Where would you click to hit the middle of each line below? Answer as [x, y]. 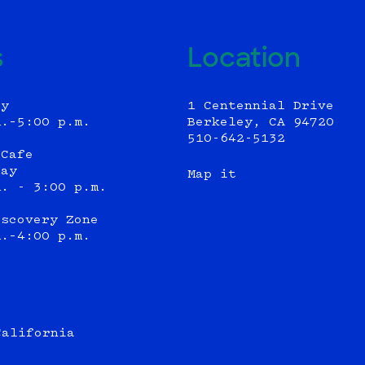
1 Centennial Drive [260, 107]
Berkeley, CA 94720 [260, 123]
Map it [211, 175]
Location [244, 60]
